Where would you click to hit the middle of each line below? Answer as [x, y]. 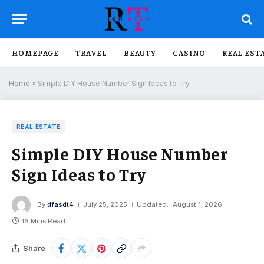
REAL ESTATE [39, 127]
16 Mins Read [43, 221]
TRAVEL [91, 53]
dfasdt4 [60, 205]
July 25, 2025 [105, 205]
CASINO [189, 53]
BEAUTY [140, 53]
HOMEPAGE [36, 53]
